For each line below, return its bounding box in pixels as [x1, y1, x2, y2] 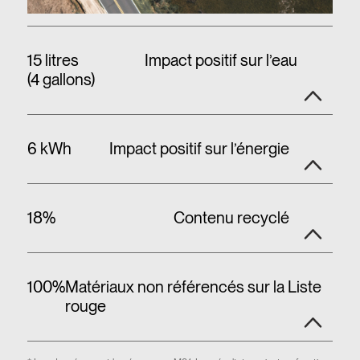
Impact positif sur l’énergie [109, 139, 290, 159]
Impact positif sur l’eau [144, 51, 297, 71]
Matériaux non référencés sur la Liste [64, 277, 321, 297]
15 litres [27, 51, 79, 71]
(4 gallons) [27, 70, 95, 90]
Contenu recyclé [174, 208, 290, 228]
